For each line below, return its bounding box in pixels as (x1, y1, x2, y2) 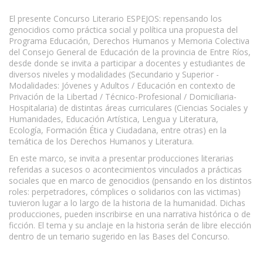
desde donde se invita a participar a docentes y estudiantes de (9, 57, 245, 69)
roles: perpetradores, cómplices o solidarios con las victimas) (9, 186, 241, 197)
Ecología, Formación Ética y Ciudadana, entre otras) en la (9, 124, 227, 136)
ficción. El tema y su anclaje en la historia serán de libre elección (9, 219, 251, 231)
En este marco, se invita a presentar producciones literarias (9, 152, 234, 164)
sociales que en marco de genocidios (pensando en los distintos (9, 174, 252, 186)
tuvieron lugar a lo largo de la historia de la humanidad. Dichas (9, 197, 245, 208)
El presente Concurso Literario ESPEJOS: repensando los (9, 12, 222, 24)
